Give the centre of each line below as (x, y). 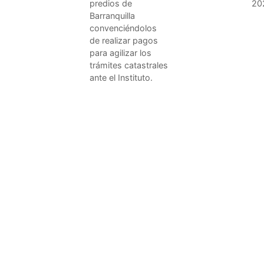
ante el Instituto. (121, 77)
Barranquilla (112, 15)
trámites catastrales (129, 65)
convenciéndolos (123, 28)
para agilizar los (121, 52)
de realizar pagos (124, 40)
